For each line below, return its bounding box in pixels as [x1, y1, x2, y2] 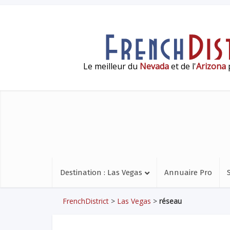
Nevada [140, 60, 169, 72]
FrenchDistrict [63, 196, 109, 206]
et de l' [169, 60, 196, 72]
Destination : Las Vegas [60, 168, 142, 177]
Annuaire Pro [164, 168, 212, 177]
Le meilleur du [83, 60, 140, 72]
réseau [159, 196, 182, 206]
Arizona [196, 60, 226, 72]
